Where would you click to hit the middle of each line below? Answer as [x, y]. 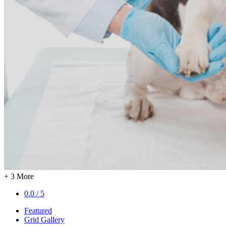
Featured [38, 211]
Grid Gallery [44, 220]
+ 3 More [19, 176]
